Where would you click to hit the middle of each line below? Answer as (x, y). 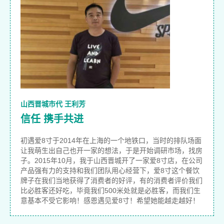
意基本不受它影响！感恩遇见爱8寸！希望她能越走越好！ (110, 201)
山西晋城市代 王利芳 (53, 104)
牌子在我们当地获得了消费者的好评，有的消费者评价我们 (111, 181)
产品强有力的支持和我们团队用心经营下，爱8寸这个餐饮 (110, 171)
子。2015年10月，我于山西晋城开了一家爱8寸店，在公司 (111, 161)
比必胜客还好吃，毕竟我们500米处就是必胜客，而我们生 (110, 191)
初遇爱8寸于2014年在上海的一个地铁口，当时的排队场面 (111, 141)
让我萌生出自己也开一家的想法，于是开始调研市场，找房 (111, 151)
